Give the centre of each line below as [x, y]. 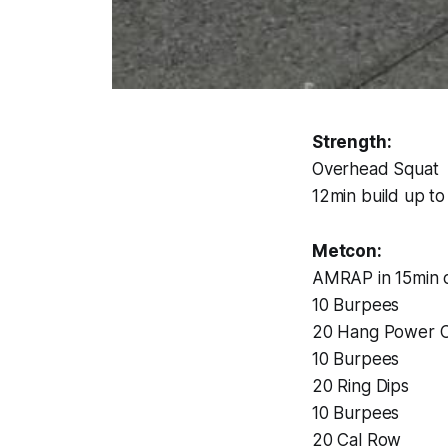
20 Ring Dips [360, 386]
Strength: [352, 142]
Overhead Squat [375, 169]
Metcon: [347, 251]
